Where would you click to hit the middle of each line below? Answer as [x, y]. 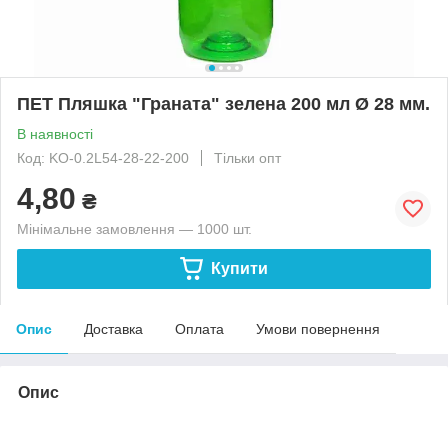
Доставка [113, 328]
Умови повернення [318, 328]
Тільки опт [247, 157]
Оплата [199, 328]
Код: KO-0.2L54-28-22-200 [103, 157]
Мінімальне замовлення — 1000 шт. [134, 228]
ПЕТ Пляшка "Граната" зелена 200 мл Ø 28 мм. [223, 103]
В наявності [55, 133]
